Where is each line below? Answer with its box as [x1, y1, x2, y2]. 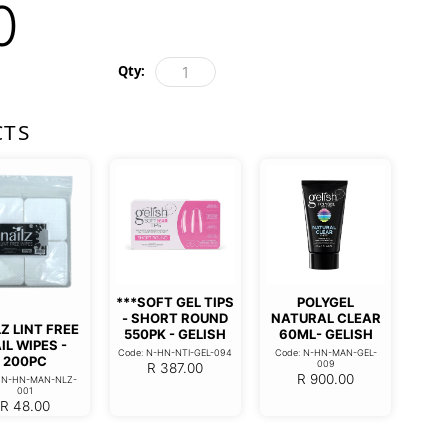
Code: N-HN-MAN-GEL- [274, 346, 377, 358]
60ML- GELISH [278, 325, 373, 342]
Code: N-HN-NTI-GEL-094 [118, 346, 233, 358]
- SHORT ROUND [122, 309, 229, 326]
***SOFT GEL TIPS [116, 293, 235, 310]
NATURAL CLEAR [270, 309, 381, 326]
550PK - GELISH [124, 325, 227, 342]
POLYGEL [297, 293, 355, 310]
